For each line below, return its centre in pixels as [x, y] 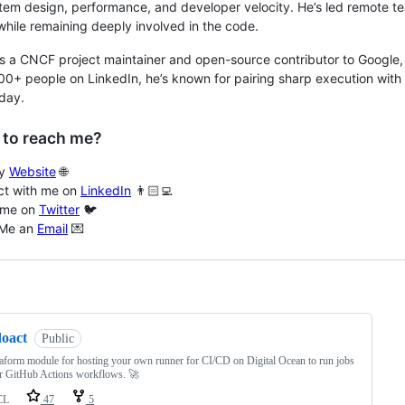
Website [33, 171]
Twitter [59, 209]
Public [57, 339]
